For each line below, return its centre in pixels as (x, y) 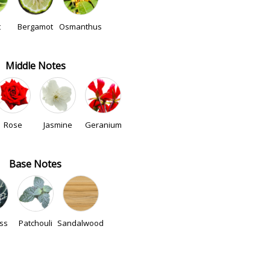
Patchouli (35, 223)
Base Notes (35, 164)
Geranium (103, 125)
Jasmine (58, 125)
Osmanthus (80, 27)
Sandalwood (80, 223)
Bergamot (35, 27)
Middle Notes (35, 66)
